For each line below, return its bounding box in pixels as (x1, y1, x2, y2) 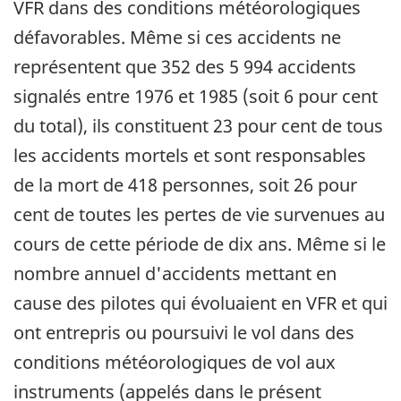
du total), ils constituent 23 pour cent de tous (13, 113, 383, 138)
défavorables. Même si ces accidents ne (13, 24, 341, 49)
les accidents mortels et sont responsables (13, 142, 366, 167)
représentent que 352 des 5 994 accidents (13, 54, 356, 79)
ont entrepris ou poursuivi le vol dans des (13, 320, 354, 345)
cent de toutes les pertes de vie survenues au (13, 201, 385, 226)
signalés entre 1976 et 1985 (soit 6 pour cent (13, 83, 378, 108)
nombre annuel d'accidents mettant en (13, 260, 337, 286)
